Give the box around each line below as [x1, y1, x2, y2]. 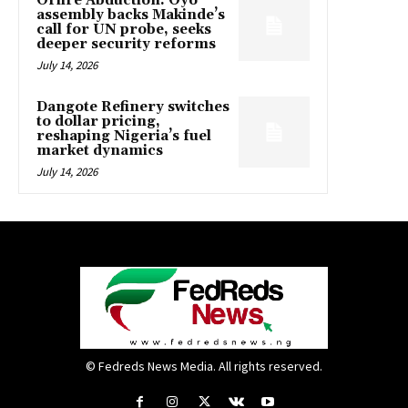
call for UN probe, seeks [36, 20, 211, 38]
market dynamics [36, 141, 163, 159]
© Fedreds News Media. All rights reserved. [86, 357, 322, 374]
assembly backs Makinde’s [36, 5, 225, 24]
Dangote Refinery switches [36, 97, 229, 116]
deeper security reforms [36, 35, 216, 53]
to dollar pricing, [36, 112, 160, 130]
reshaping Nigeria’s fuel [36, 127, 211, 145]
